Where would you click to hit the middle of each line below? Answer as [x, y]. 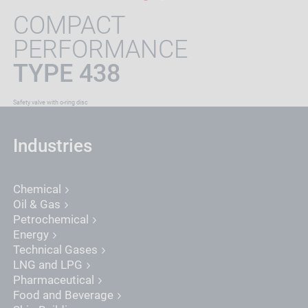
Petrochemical [52, 220]
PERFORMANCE [100, 50]
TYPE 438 [66, 74]
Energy [32, 235]
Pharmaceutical [55, 280]
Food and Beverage [64, 295]
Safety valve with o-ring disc [50, 103]
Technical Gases [56, 250]
